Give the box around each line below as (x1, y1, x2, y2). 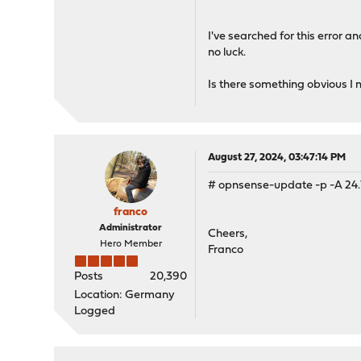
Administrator (99, 223, 163, 233)
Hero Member (99, 239, 162, 249)
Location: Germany (74, 289, 176, 301)
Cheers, (208, 228, 248, 240)
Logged (74, 305, 116, 317)
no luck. (208, 47, 247, 59)
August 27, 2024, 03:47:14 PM (208, 152, 346, 163)
